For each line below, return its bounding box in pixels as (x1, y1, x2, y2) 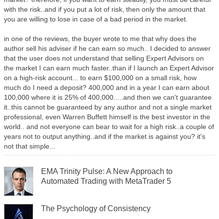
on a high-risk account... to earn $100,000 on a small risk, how (4, 74, 197, 82)
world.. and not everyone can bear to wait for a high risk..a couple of (4, 123, 214, 131)
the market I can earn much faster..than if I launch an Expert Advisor (4, 64, 214, 72)
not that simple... (4, 142, 55, 150)
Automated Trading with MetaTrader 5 (41, 177, 171, 185)
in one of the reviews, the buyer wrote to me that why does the (4, 35, 197, 43)
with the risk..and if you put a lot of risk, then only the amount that (4, 5, 205, 13)
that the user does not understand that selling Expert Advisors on (4, 54, 204, 62)
